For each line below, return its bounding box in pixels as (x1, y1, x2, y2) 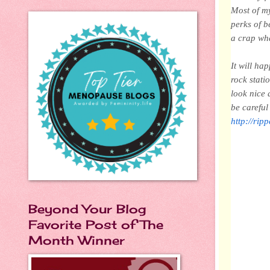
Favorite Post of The (28, 217, 163, 232)
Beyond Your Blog (28, 201, 146, 216)
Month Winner (28, 233, 125, 248)
